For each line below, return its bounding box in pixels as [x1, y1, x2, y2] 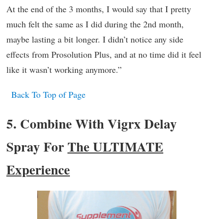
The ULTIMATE [67, 136, 163, 156]
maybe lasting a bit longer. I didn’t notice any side [6, 33, 183, 45]
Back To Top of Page [11, 88, 86, 100]
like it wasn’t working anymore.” [6, 63, 122, 75]
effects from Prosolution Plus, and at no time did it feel [6, 48, 201, 60]
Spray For [6, 136, 67, 156]
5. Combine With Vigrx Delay [6, 113, 177, 133]
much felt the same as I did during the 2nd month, [6, 18, 184, 30]
